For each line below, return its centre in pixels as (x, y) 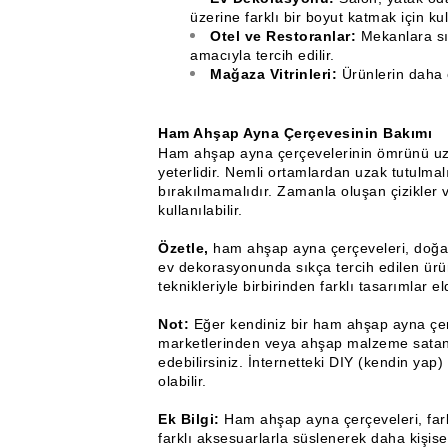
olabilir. (182, 381)
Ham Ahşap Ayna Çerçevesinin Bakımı (295, 133)
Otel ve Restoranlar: (283, 36)
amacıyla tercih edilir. (262, 55)
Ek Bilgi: (189, 419)
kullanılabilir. (200, 210)
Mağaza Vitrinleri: (273, 74)
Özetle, (183, 248)
